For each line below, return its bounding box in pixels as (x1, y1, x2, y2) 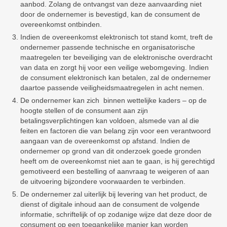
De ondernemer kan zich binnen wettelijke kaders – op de (20, 96, 207, 104)
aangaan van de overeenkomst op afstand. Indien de (20, 137, 190, 145)
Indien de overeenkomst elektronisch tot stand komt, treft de (20, 33, 213, 41)
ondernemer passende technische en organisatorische (20, 43, 195, 51)
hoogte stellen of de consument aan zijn (20, 106, 148, 115)
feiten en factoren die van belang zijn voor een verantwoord (20, 127, 211, 135)
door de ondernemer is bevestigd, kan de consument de (20, 10, 200, 18)
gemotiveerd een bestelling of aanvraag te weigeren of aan (20, 167, 209, 175)
